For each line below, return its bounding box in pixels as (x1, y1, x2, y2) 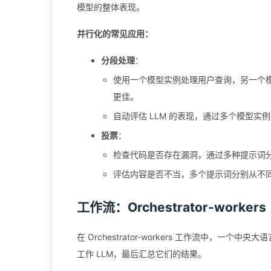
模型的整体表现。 (77, 2, 145, 12)
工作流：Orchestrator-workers (77, 200, 266, 215)
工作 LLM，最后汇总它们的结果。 (77, 249, 206, 259)
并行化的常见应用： (77, 28, 153, 39)
